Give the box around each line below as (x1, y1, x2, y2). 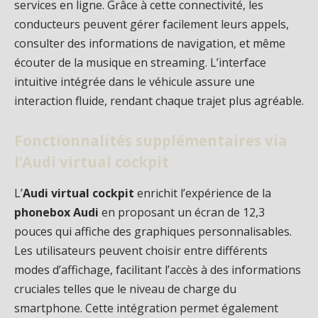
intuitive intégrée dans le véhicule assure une (14, 73, 255, 89)
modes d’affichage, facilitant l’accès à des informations (14, 261, 301, 278)
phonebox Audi (14, 204, 99, 220)
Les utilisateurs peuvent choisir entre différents (14, 242, 268, 258)
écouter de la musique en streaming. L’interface (14, 54, 266, 70)
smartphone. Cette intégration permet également (14, 300, 278, 316)
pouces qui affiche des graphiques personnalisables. (14, 223, 292, 239)
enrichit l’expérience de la (134, 185, 271, 201)
